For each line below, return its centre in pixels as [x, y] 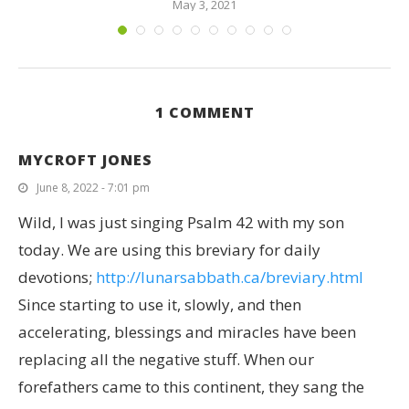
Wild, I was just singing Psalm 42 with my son [181, 222]
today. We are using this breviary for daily [169, 249]
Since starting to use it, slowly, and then [160, 304]
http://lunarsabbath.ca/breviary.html [230, 277]
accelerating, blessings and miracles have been [187, 331]
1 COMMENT [204, 112]
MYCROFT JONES [85, 159]
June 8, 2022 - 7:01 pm [93, 187]
